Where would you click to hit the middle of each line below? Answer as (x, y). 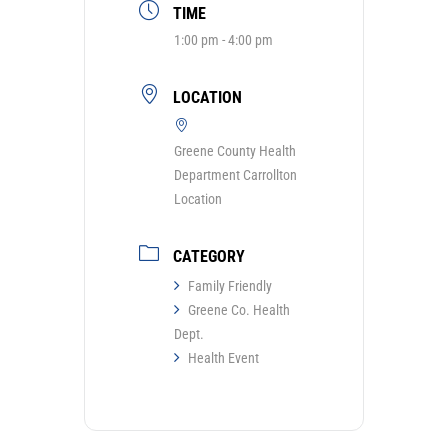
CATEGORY (209, 257)
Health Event (223, 358)
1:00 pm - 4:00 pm (223, 40)
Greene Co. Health (239, 310)
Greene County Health (235, 151)
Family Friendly (230, 286)
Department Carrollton (235, 175)
